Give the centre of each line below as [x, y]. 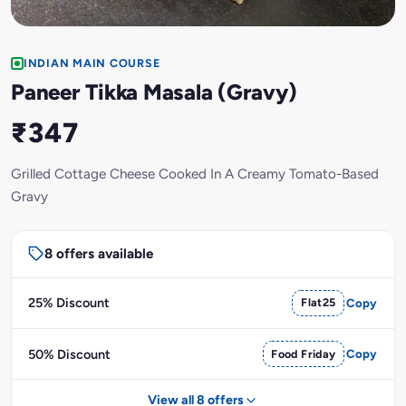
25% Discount [68, 303]
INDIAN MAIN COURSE [92, 63]
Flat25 [319, 303]
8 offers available [98, 254]
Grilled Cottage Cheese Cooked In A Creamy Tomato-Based [195, 174]
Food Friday [304, 353]
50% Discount [69, 354]
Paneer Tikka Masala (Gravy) [154, 92]
